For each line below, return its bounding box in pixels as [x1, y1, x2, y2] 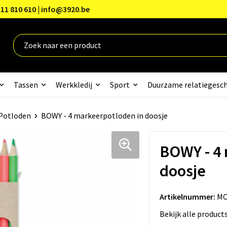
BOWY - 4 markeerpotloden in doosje [41, 110, 168, 121]
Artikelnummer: [159, 191, 215, 202]
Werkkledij [55, 79, 92, 90]
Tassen [13, 79, 38, 90]
